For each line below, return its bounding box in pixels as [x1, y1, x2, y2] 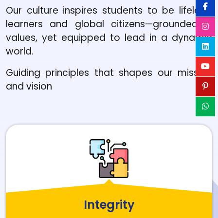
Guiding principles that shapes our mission [6, 66, 212, 79]
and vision [6, 80, 52, 93]
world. [6, 45, 34, 58]
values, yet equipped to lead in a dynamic [6, 31, 212, 44]
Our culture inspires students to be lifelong [6, 4, 212, 17]
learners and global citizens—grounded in [6, 18, 212, 31]
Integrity [83, 197, 135, 213]
